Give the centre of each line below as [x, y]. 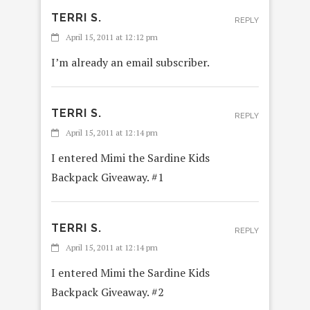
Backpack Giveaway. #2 [108, 292]
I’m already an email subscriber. [130, 63]
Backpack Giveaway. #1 [108, 177]
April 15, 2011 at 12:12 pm [112, 37]
